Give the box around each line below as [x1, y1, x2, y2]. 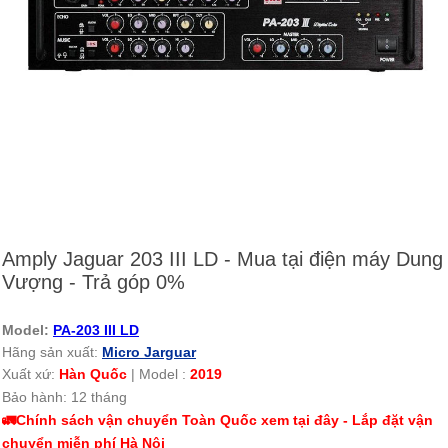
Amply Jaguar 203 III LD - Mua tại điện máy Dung [2, 248, 443, 271]
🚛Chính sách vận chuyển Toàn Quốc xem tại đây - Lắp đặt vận [2, 412, 433, 429]
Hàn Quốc [59, 366, 131, 383]
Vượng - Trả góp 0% [2, 271, 185, 294]
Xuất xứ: [2, 366, 59, 383]
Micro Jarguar [102, 344, 196, 361]
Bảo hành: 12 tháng [2, 389, 131, 406]
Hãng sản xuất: [2, 344, 102, 361]
